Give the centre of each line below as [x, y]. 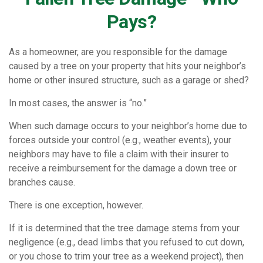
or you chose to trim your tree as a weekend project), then [126, 256]
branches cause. [42, 182]
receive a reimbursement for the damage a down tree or [123, 168]
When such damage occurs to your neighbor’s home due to [128, 126]
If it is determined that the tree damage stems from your [124, 228]
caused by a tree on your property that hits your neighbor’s [127, 66]
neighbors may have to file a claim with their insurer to [119, 154]
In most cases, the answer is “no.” [78, 103]
